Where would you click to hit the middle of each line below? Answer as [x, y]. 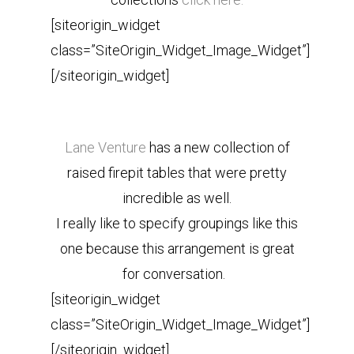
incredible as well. [177, 198]
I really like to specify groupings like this [177, 223]
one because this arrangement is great [177, 249]
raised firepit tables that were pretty [177, 173]
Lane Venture [105, 147]
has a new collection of [218, 147]
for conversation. [177, 274]
